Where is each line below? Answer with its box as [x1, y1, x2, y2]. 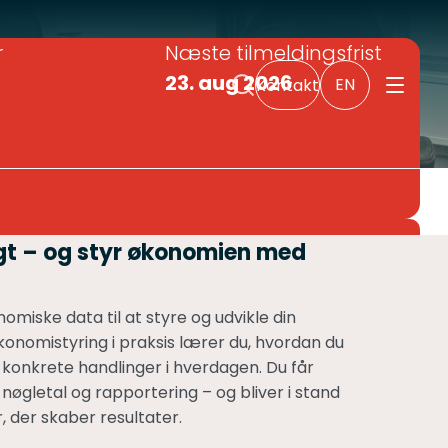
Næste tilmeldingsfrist [164, 39, 382, 67]
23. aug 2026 [164, 69, 293, 97]
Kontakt [256, 73, 319, 97]
